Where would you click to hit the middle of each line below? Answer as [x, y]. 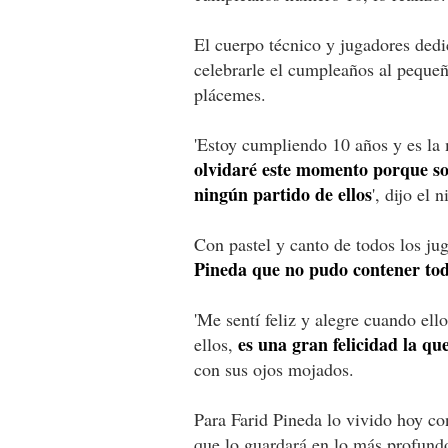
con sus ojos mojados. [274, 368]
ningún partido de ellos [283, 193]
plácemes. [230, 93]
